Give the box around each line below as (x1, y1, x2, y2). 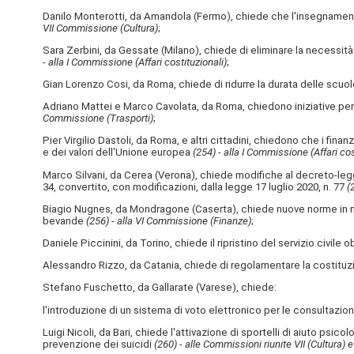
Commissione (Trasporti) (42, 112, 153, 125)
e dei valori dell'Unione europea (42, 146, 193, 159)
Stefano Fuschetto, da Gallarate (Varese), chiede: (42, 281, 277, 294)
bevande (42, 214, 86, 227)
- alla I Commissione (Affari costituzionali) (42, 55, 227, 68)
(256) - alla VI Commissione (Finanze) (85, 214, 251, 227)
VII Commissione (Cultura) (42, 21, 158, 34)
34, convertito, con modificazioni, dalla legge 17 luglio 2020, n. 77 (42, 180, 347, 193)
